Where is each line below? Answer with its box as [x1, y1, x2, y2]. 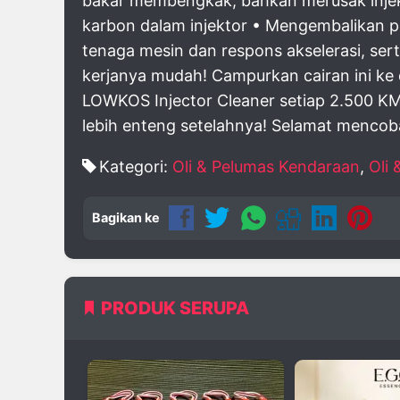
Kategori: [99, 157, 172, 176]
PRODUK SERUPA [101, 297, 249, 320]
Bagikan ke [92, 210, 160, 225]
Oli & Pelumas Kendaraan [172, 157, 360, 176]
